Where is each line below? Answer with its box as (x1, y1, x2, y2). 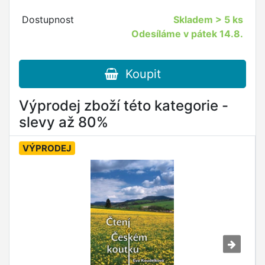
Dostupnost (21, 14, 74, 26)
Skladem (173, 14, 216, 26)
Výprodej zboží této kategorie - (19, 97, 228, 115)
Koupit (118, 67, 161, 82)
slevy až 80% (19, 114, 108, 131)
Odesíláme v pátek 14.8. (131, 28, 244, 40)
